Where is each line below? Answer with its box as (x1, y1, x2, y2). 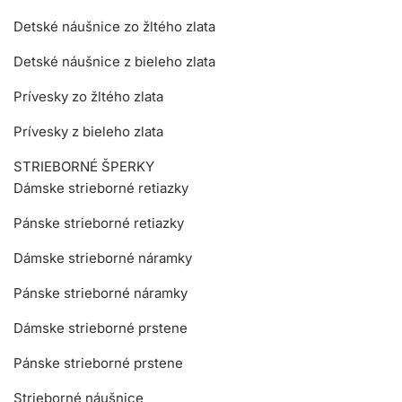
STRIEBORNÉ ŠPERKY (13, 157, 154, 175)
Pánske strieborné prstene (13, 354, 183, 371)
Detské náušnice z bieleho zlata (13, 52, 215, 70)
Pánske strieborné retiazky (13, 214, 184, 232)
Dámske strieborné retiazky (13, 179, 188, 197)
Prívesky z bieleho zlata (13, 122, 163, 140)
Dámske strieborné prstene (13, 319, 188, 336)
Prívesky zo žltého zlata (13, 87, 163, 105)
